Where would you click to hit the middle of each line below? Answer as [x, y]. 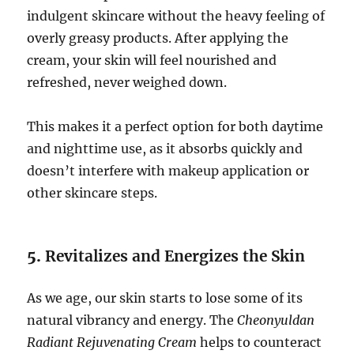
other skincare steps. [92, 192]
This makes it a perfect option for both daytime [175, 126]
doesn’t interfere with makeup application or [168, 170]
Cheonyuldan [276, 320]
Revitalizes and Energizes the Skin [175, 256]
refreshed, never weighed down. [127, 82]
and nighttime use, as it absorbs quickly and [165, 148]
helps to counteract [260, 342]
